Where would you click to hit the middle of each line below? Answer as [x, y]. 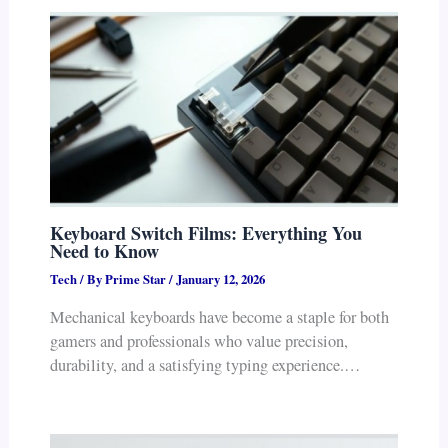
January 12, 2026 [220, 279]
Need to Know [104, 250]
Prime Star [136, 279]
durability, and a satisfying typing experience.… [204, 364]
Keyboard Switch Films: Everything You [205, 232]
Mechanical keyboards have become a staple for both [219, 316]
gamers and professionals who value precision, [198, 340]
